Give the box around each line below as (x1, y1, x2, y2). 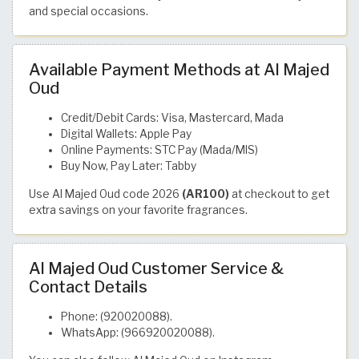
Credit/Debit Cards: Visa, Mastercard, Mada (61, 111, 284, 124)
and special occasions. (29, 4, 148, 18)
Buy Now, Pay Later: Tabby (61, 159, 196, 172)
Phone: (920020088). (61, 309, 172, 323)
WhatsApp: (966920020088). (61, 325, 215, 339)
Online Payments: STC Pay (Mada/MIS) (61, 143, 258, 156)
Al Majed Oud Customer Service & (29, 258, 284, 278)
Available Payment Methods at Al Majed (29, 59, 329, 79)
